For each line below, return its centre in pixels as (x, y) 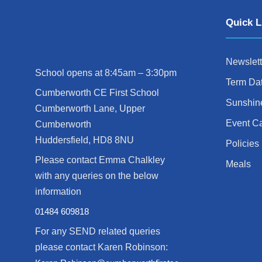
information (58, 192)
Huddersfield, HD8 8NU (85, 140)
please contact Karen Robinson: (101, 247)
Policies (242, 143)
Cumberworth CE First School (97, 93)
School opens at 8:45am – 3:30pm (106, 73)
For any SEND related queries (98, 232)
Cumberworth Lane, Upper (90, 109)
